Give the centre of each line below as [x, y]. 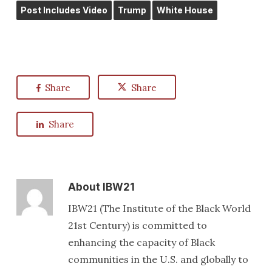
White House [185, 10]
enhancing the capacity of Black [141, 242]
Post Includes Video [64, 10]
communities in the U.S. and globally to [158, 259]
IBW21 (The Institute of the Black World [159, 208]
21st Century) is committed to [137, 225]
